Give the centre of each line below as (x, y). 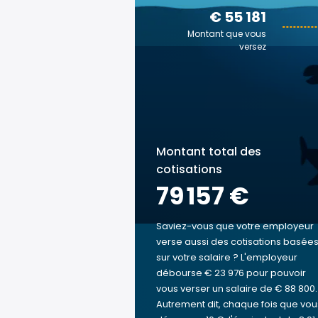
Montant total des (209, 152)
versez (253, 46)
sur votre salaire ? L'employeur (227, 257)
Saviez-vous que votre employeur (235, 226)
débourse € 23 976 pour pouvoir (231, 273)
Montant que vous (227, 34)
